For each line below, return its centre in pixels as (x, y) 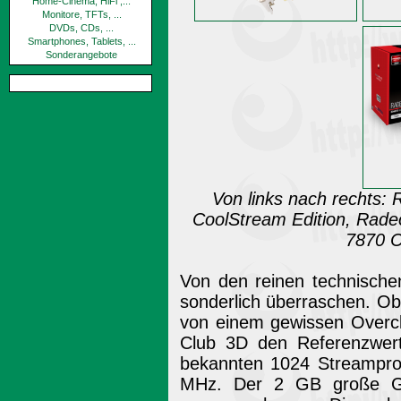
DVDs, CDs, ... (81, 28)
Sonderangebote (81, 55)
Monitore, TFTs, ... (81, 14)
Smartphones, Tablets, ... (81, 41)
